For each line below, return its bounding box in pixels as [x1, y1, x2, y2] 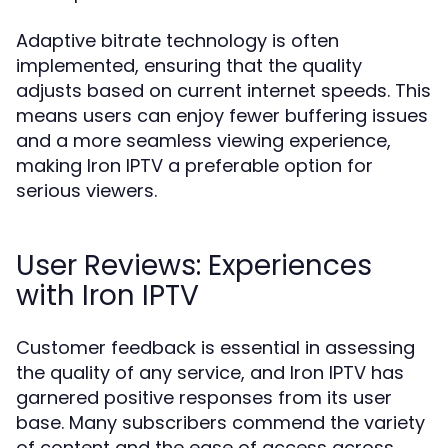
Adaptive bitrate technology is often [16, 28, 339, 53]
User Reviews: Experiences [16, 246, 372, 285]
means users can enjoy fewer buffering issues [16, 103, 428, 128]
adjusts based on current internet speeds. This [16, 78, 431, 103]
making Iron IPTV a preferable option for [16, 153, 373, 178]
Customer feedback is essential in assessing [16, 335, 415, 360]
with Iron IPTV [16, 276, 199, 315]
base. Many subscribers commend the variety [16, 410, 425, 435]
